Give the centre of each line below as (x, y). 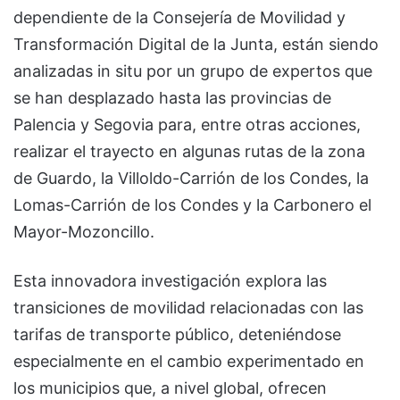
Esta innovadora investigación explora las (170, 280)
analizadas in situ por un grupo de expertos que (193, 71)
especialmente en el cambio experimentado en (189, 361)
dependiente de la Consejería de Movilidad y (179, 17)
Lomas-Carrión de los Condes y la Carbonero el (192, 204)
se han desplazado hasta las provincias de (172, 97)
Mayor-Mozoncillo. (84, 231)
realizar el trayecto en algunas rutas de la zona (189, 151)
